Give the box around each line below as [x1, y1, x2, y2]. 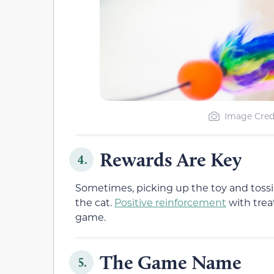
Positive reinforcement [114, 195, 226, 209]
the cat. [75, 195, 114, 209]
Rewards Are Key [100, 147, 242, 171]
